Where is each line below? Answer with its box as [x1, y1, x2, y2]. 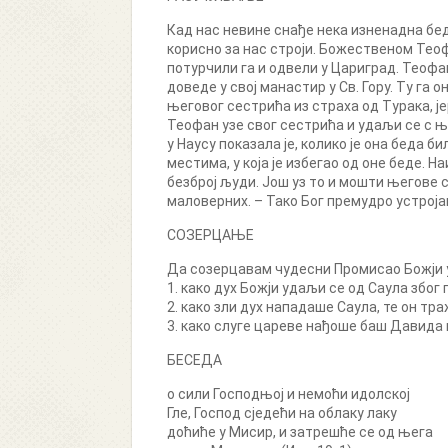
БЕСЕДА [167, 352, 222, 368]
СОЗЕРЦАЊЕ [167, 227, 254, 243]
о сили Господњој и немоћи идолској [167, 386, 410, 402]
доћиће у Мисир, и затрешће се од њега [167, 424, 433, 440]
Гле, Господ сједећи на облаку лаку [167, 405, 397, 421]
